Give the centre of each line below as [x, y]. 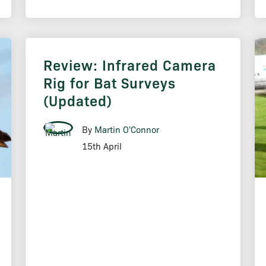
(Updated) [77, 101]
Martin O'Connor [126, 130]
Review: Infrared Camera [129, 65]
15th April [102, 146]
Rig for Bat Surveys [109, 83]
